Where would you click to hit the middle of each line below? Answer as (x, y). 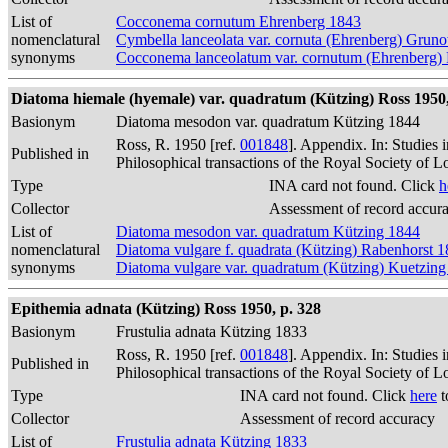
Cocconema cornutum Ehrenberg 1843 (238, 21)
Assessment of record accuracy (337, 418)
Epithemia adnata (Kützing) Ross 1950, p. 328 (166, 308)
